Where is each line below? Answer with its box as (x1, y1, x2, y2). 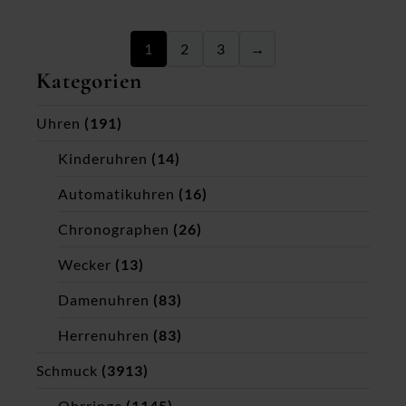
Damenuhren (58, 291, 150, 309)
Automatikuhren (58, 185, 175, 203)
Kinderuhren (58, 150, 148, 168)
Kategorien (36, 66, 142, 94)
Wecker (58, 256, 111, 274)
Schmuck (36, 362, 98, 380)
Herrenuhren (58, 326, 150, 344)
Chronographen (58, 220, 169, 238)
